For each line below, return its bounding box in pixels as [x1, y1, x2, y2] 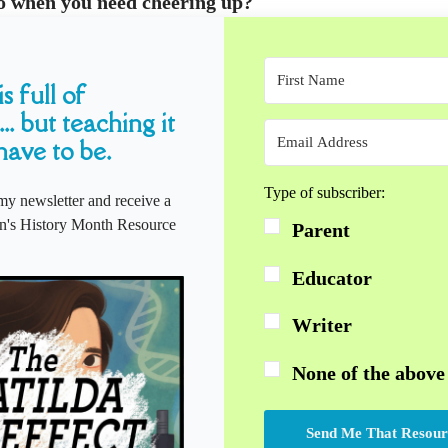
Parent [292, 219, 350, 242]
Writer [292, 314, 352, 337]
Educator [292, 266, 372, 289]
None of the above [292, 361, 445, 384]
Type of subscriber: [264, 184, 385, 201]
